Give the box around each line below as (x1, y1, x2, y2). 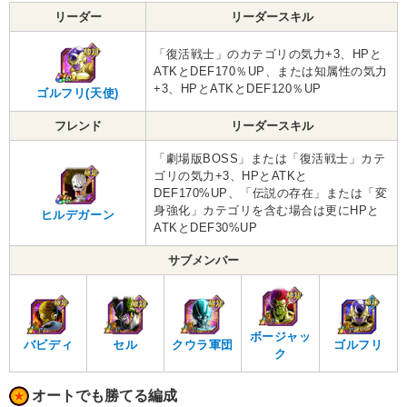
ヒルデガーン (40, 208, 115, 223)
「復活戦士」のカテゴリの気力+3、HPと (154, 47, 382, 62)
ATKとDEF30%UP (154, 221, 258, 235)
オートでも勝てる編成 (32, 388, 177, 404)
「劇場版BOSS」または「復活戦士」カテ (154, 152, 386, 166)
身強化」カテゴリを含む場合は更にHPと (154, 203, 380, 218)
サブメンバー (168, 253, 239, 268)
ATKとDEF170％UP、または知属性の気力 (154, 65, 388, 79)
